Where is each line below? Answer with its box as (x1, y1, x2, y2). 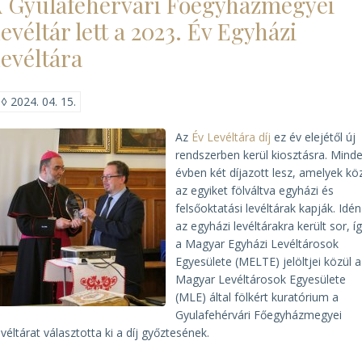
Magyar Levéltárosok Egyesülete (175, 271, 347, 287)
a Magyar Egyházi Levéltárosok (175, 236, 339, 251)
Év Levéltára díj (192, 129, 271, 145)
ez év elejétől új (271, 129, 356, 145)
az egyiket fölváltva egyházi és (175, 183, 335, 198)
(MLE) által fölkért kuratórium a (175, 289, 339, 305)
